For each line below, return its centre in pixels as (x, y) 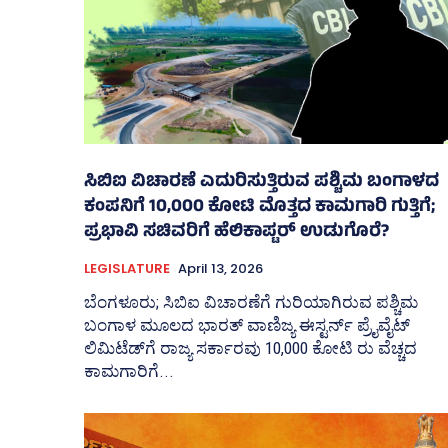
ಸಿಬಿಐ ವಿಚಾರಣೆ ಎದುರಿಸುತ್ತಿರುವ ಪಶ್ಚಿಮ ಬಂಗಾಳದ (261, 183)
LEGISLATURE (127, 269)
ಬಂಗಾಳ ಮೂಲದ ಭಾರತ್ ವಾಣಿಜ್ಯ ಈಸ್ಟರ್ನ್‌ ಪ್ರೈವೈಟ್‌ (247, 325)
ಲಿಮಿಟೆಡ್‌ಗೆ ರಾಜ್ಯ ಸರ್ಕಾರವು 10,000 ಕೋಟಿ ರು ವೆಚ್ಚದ (250, 348)
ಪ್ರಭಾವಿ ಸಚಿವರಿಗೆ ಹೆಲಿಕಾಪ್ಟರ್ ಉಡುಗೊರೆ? (236, 233)
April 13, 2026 (220, 269)
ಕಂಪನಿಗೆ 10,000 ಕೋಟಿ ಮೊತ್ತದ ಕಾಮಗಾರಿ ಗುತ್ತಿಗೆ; (259, 208)
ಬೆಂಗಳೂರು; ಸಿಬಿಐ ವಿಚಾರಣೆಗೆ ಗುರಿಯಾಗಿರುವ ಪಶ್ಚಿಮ (251, 302)
